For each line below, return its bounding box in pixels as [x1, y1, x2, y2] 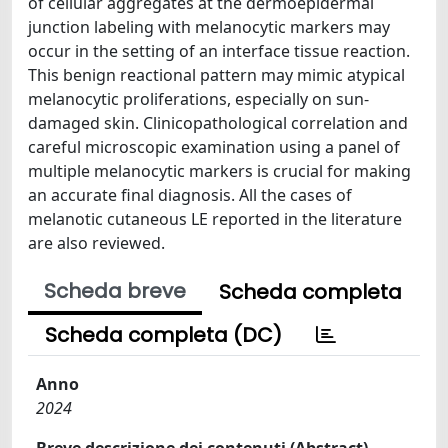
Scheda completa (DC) [45, 320, 282, 349]
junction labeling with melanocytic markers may [28, 15, 390, 38]
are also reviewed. [28, 231, 165, 254]
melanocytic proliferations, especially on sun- [28, 87, 369, 110]
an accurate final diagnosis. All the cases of [28, 183, 352, 206]
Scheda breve [44, 276, 186, 305]
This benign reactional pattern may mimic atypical [28, 63, 405, 86]
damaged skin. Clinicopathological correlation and [28, 111, 408, 134]
